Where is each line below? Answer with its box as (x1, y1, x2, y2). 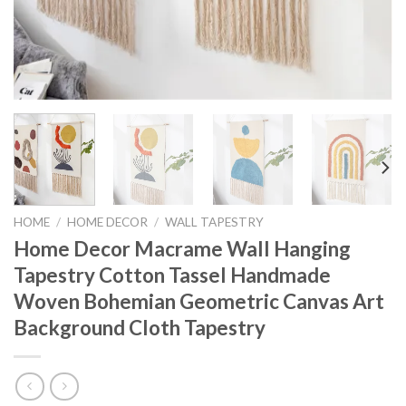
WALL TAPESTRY (165, 215, 265, 230)
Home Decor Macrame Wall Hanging (14, 237, 351, 262)
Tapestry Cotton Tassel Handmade (14, 263, 331, 288)
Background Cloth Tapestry (14, 315, 266, 341)
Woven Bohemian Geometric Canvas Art (14, 289, 384, 314)
